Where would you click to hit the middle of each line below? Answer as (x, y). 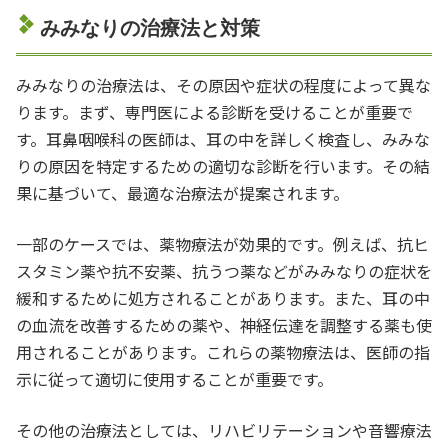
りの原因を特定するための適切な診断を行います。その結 (223, 165)
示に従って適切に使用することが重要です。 (174, 378)
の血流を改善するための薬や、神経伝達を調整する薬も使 (224, 324)
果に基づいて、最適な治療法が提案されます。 (182, 192)
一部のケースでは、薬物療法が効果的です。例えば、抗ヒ (222, 243)
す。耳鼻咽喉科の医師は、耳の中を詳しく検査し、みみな (223, 138)
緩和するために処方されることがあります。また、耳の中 (223, 297)
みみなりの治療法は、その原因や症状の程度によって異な (223, 84)
